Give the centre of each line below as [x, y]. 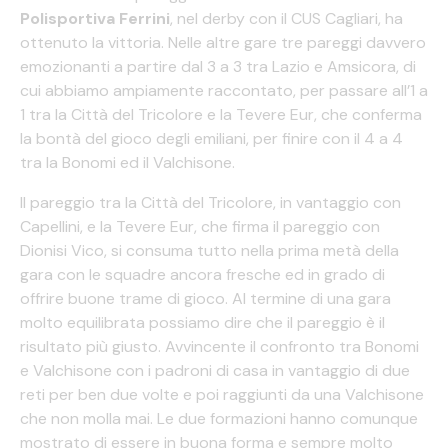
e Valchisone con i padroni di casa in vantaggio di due [215, 371]
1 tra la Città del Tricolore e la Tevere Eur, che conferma [221, 115]
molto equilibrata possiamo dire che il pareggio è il [202, 323]
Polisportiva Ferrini [95, 19]
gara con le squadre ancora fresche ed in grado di [202, 275]
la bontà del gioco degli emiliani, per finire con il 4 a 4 [211, 139]
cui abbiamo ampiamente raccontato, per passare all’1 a [224, 91]
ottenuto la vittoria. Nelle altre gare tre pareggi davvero [223, 43]
